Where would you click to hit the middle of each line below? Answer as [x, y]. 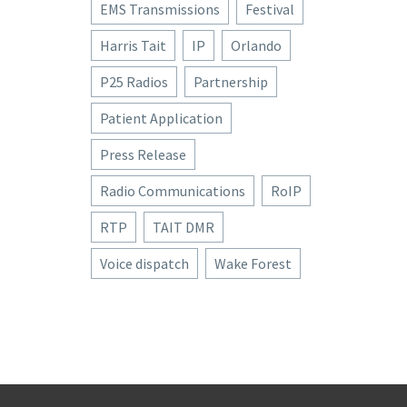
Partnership [231, 82]
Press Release [143, 154]
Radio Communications [173, 191]
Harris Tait [133, 45]
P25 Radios [134, 82]
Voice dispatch [144, 263]
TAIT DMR [184, 227]
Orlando [256, 45]
